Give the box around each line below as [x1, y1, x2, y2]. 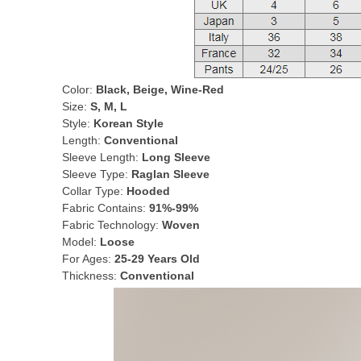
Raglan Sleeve [131, 168, 210, 180]
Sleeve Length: [62, 151, 142, 164]
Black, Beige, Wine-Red [96, 83, 224, 96]
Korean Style [93, 117, 164, 130]
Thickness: [62, 269, 120, 282]
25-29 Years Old [114, 252, 200, 265]
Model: [62, 235, 100, 248]
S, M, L [90, 100, 127, 113]
